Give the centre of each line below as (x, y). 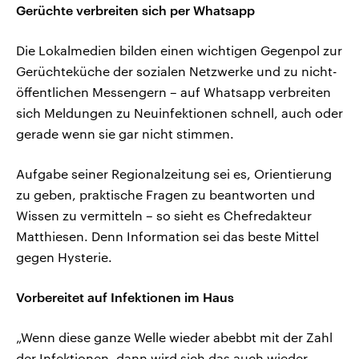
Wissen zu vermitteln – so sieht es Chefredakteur (164, 216)
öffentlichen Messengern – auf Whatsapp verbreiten (173, 92)
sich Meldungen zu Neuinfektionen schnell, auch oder (179, 113)
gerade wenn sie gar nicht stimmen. (125, 134)
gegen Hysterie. (64, 257)
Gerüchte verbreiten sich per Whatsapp (135, 10)
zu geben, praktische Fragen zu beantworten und (165, 195)
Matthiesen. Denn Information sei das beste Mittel (167, 236)
